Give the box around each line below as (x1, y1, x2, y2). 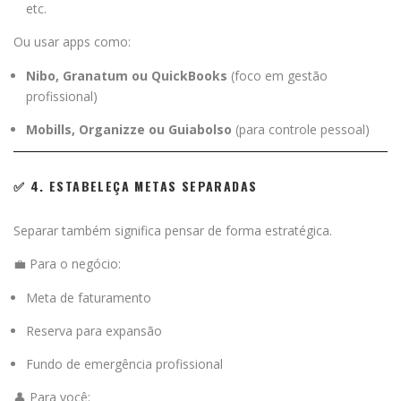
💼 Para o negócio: (13, 254, 121, 272)
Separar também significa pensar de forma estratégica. (13, 221, 332, 239)
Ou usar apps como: (13, 32, 131, 50)
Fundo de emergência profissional (26, 354, 223, 372)
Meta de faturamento (26, 288, 151, 306)
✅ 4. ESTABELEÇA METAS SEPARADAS (13, 175, 258, 195)
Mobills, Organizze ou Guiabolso (26, 120, 232, 138)
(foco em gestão (227, 66, 328, 84)
